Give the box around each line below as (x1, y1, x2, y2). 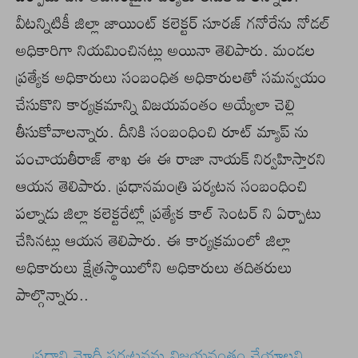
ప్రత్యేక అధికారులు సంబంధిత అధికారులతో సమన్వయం (16, 61, 327, 93)
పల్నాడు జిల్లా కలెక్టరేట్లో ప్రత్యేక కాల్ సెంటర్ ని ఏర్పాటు (16, 197, 321, 229)
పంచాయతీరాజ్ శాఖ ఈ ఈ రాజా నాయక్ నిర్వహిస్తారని (16, 142, 326, 175)
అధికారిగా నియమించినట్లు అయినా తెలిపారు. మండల (16, 34, 316, 66)
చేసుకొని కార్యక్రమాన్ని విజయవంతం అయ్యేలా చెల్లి (16, 88, 295, 121)
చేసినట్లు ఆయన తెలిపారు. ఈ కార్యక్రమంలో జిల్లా (16, 224, 291, 257)
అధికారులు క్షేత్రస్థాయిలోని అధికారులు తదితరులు (16, 251, 292, 284)
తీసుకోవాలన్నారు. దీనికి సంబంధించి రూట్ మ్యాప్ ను (16, 115, 309, 148)
